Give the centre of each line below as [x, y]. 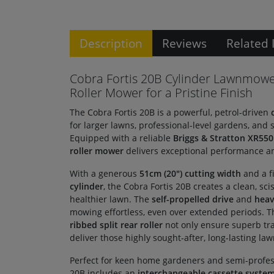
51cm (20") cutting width [190, 173]
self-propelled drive [193, 199]
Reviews [184, 43]
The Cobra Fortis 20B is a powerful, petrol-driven [170, 112]
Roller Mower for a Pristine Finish [161, 93]
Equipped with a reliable [121, 138]
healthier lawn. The [111, 199]
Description [111, 43]
